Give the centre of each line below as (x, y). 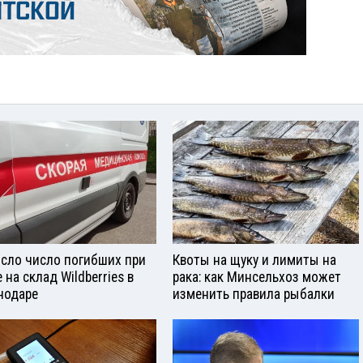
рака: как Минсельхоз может (257, 278)
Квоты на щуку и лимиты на (254, 261)
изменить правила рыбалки (254, 295)
